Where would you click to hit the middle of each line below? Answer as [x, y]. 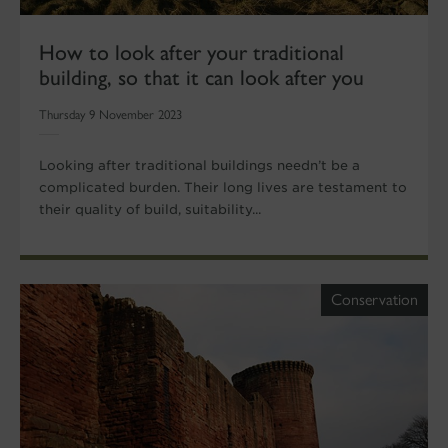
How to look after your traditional [192, 52]
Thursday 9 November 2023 [111, 115]
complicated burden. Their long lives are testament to [223, 188]
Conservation [375, 299]
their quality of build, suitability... [150, 210]
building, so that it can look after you [202, 77]
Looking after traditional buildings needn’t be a [200, 166]
